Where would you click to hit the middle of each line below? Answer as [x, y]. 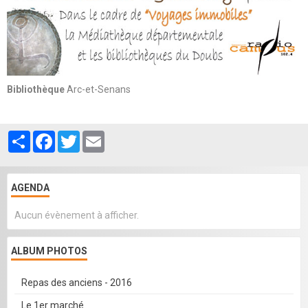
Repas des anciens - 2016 [77, 283]
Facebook [76, 136]
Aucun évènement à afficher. [77, 216]
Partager [49, 136]
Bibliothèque [36, 90]
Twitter [96, 136]
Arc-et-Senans [98, 90]
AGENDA [30, 188]
